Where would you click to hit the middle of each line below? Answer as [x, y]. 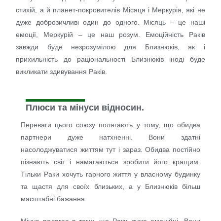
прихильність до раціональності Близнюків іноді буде [110, 59]
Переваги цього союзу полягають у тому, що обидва [110, 125]
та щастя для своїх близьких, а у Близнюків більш [110, 186]
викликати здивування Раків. [62, 71]
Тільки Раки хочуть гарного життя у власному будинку [110, 174]
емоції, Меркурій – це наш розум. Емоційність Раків [110, 34]
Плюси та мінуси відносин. [85, 107]
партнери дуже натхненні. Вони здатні [110, 137]
